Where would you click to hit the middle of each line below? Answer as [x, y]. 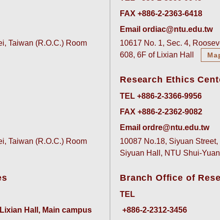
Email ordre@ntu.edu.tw [165, 128]
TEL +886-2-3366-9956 [161, 96]
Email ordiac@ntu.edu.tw [166, 29]
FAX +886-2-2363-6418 [161, 14]
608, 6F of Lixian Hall [158, 55]
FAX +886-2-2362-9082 [161, 112]
